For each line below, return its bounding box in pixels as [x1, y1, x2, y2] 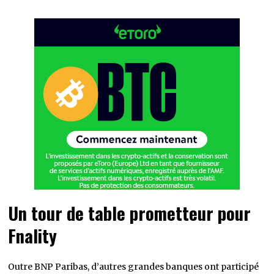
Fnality [8, 223, 57, 249]
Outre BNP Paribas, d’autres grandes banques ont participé [8, 261, 259, 273]
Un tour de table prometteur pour [8, 200, 251, 226]
